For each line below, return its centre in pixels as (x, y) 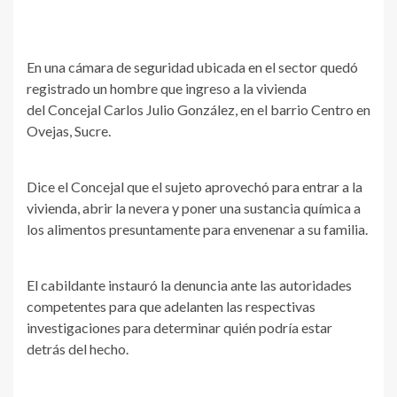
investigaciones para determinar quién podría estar (179, 328)
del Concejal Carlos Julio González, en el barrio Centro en (198, 110)
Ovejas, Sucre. (69, 131)
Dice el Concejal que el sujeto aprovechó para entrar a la (195, 187)
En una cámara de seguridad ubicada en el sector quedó (192, 67)
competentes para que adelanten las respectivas (171, 307)
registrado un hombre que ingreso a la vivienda (167, 89)
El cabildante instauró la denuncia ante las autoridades (189, 285)
